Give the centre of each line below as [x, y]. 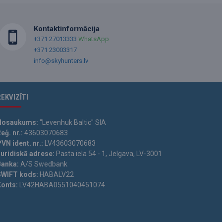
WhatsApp [94, 39]
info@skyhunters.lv [61, 61]
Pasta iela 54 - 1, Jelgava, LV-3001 [109, 154]
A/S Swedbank [43, 164]
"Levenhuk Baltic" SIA [72, 122]
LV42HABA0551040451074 [62, 185]
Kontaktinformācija [67, 29]
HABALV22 [56, 174]
